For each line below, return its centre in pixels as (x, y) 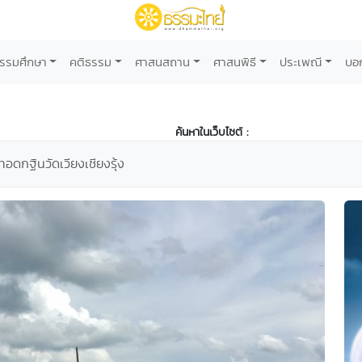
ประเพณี (300, 62)
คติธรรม (91, 62)
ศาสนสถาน (163, 62)
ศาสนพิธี (235, 62)
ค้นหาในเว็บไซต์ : (212, 132)
